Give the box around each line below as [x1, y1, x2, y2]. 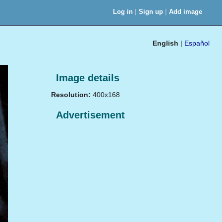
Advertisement [56, 110, 125, 121]
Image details [56, 72, 119, 83]
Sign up [139, 8, 163, 15]
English [153, 39, 178, 47]
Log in [113, 8, 133, 15]
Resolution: [51, 90, 91, 99]
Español [184, 39, 210, 47]
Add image [169, 8, 202, 15]
